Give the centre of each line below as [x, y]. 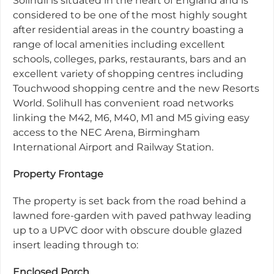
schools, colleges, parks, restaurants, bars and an [130, 59]
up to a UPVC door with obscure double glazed [128, 230]
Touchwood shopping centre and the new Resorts [136, 88]
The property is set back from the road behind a [129, 201]
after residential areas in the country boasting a [128, 30]
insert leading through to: [76, 245]
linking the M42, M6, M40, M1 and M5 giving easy [131, 118]
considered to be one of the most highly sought [130, 15]
